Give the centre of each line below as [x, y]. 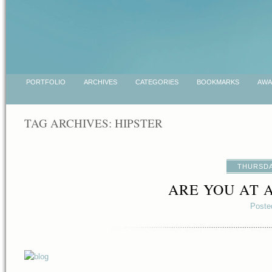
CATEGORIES [157, 82]
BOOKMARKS [218, 82]
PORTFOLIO [46, 82]
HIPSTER [139, 123]
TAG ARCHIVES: [70, 123]
